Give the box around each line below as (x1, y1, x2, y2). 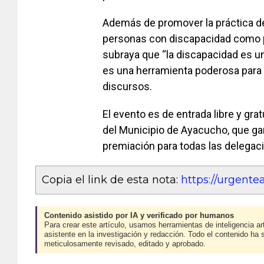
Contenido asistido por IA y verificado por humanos (44, 212, 234, 220)
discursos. (103, 80, 152, 93)
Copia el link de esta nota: (42, 173, 181, 187)
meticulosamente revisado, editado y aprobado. (44, 240, 206, 249)
